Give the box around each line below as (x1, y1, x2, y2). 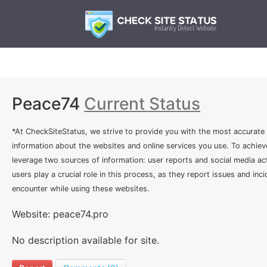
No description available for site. (12, 234, 159, 246)
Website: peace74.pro (12, 208, 108, 220)
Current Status (84, 94, 200, 114)
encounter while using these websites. (12, 184, 150, 193)
